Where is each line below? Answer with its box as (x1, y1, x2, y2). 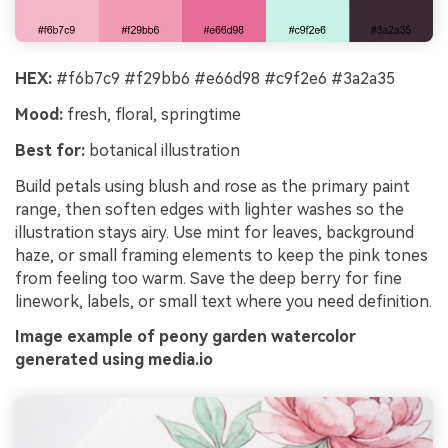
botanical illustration (85, 140, 240, 160)
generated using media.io (15, 350, 213, 370)
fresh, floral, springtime (63, 105, 241, 125)
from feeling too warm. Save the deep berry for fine (15, 268, 402, 288)
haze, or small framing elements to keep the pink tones (15, 245, 428, 265)
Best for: (15, 140, 85, 160)
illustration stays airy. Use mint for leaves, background (15, 222, 414, 242)
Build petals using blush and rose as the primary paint (15, 176, 410, 196)
